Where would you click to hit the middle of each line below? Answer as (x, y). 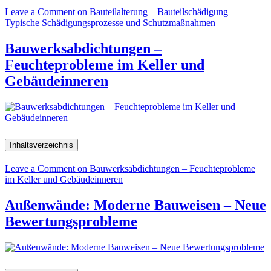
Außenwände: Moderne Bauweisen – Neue (135, 205)
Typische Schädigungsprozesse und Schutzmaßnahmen (110, 22)
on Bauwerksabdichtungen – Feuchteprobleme (165, 169)
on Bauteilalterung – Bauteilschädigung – (155, 11)
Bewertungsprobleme (71, 222)
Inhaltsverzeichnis (41, 145)
